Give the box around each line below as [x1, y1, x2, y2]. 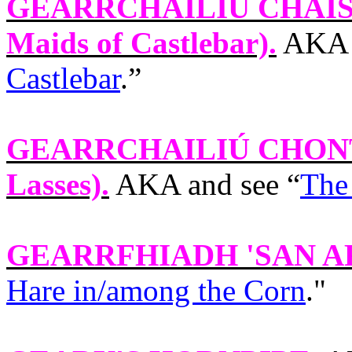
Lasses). [6, 167, 109, 201]
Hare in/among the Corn [6, 273, 306, 307]
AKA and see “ [109, 167, 300, 201]
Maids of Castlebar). [6, 26, 277, 60]
